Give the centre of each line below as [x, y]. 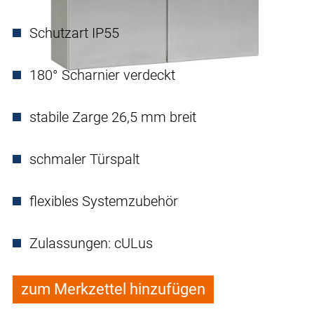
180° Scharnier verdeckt [102, 75]
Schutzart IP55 [74, 33]
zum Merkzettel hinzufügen [113, 289]
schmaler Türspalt [84, 159]
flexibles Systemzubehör [104, 202]
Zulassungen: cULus [91, 244]
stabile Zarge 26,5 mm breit [113, 117]
